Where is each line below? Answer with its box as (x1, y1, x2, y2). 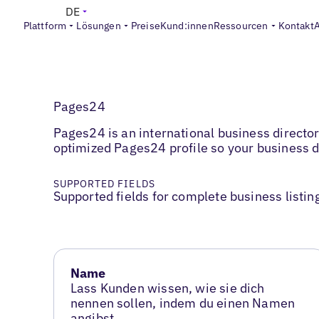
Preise (130, 19, 160, 32)
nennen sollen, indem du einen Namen (70, 295, 296, 312)
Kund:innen (159, 19, 214, 32)
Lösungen (76, 19, 121, 32)
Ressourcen (213, 19, 268, 32)
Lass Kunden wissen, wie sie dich (70, 280, 265, 297)
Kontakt (278, 19, 314, 32)
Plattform (23, 19, 67, 32)
